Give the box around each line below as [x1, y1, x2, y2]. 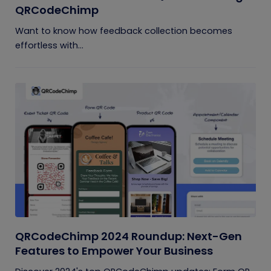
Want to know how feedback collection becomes [15, 25, 232, 37]
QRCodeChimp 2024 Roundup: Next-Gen [15, 229, 242, 244]
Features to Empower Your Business [15, 243, 213, 258]
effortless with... [15, 39, 83, 51]
